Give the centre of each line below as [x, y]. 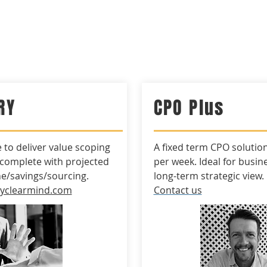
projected [87, 162]
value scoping [78, 147]
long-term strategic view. [209, 176]
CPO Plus [189, 108]
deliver [31, 147]
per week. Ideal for [196, 162]
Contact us [178, 190]
